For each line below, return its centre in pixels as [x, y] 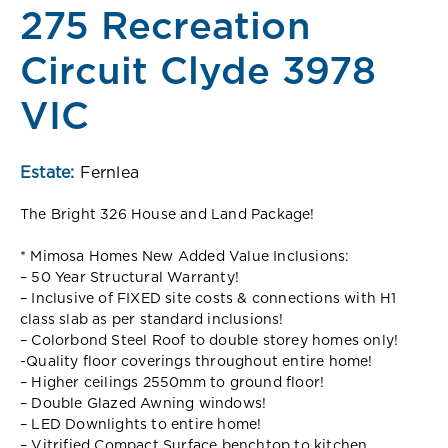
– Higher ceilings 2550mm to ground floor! [172, 382]
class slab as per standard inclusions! [152, 319]
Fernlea [109, 172]
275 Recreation [165, 27]
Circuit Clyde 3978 [198, 72]
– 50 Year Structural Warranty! [129, 277]
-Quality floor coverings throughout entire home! [196, 361]
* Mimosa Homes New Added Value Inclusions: [185, 256]
